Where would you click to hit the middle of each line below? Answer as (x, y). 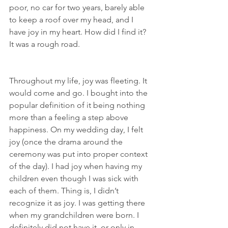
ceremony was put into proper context (79, 154)
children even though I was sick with (75, 178)
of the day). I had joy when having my (77, 166)
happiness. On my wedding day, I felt (77, 129)
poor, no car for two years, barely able (78, 7)
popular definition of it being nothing (78, 105)
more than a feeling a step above (70, 117)
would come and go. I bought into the (79, 93)
